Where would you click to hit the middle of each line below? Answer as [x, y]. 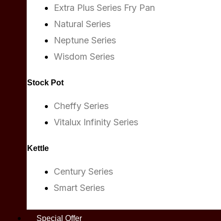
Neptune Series [85, 40]
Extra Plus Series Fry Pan [104, 8]
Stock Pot [45, 83]
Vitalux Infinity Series [96, 122]
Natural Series [82, 24]
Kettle [38, 148]
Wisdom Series [84, 56]
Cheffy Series [81, 106]
